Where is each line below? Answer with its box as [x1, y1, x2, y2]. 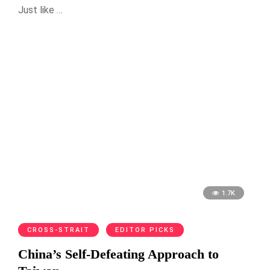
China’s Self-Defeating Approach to [18, 246, 219, 262]
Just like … [18, 4, 63, 16]
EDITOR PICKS [115, 226, 175, 234]
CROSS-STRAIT [27, 226, 90, 234]
